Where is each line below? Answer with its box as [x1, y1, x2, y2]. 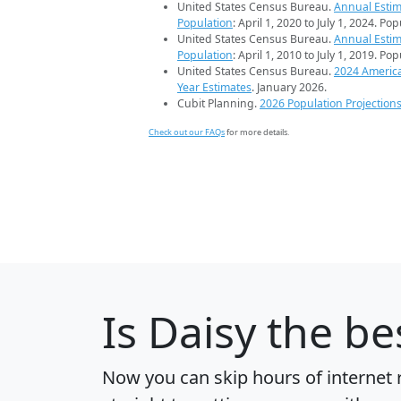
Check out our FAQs [149, 125, 225, 138]
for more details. [225, 125, 289, 138]
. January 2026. [252, 79, 327, 95]
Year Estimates [177, 79, 252, 95]
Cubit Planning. [177, 95, 260, 111]
